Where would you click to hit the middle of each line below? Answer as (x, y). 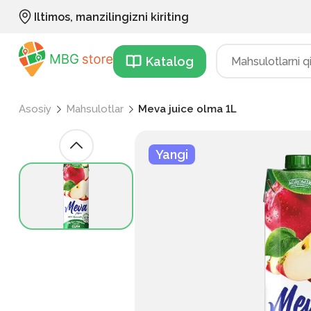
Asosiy (35, 109)
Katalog (170, 61)
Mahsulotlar (95, 109)
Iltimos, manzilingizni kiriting (111, 17)
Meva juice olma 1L (187, 109)
